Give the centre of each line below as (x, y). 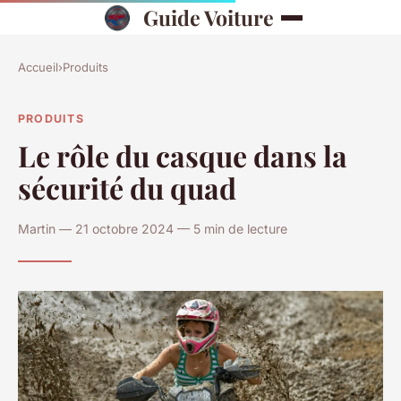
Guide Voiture (209, 17)
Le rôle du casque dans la (183, 155)
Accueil (38, 67)
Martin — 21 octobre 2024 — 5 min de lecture (153, 228)
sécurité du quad (127, 187)
